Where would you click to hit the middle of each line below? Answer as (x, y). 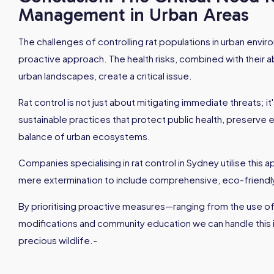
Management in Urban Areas (134, 15)
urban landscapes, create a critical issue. (105, 76)
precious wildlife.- (58, 240)
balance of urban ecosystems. (84, 136)
